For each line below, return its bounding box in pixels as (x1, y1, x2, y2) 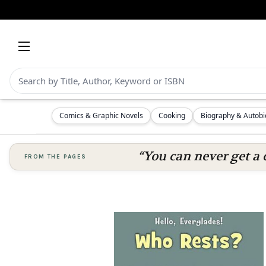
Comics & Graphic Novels (59, 110, 143, 121)
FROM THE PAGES (24, 153, 87, 160)
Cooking (159, 110, 185, 121)
